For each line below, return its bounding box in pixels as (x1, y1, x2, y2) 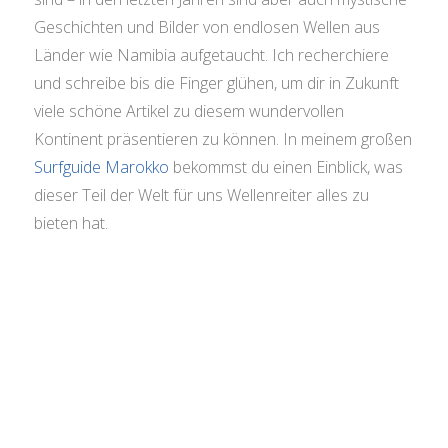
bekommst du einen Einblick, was (168, 155, 403, 178)
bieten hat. (33, 211, 108, 234)
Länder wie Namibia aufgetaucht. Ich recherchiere (33, 43, 389, 66)
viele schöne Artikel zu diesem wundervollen (33, 99, 344, 122)
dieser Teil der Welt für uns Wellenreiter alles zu (33, 183, 369, 206)
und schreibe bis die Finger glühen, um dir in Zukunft (33, 71, 399, 94)
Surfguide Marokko (33, 155, 169, 178)
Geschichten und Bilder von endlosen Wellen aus (33, 15, 380, 38)
